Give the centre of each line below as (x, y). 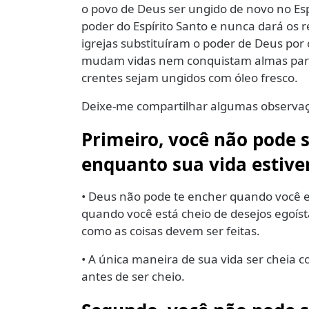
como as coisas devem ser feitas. (172, 231)
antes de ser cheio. (133, 277)
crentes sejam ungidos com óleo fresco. (191, 77)
